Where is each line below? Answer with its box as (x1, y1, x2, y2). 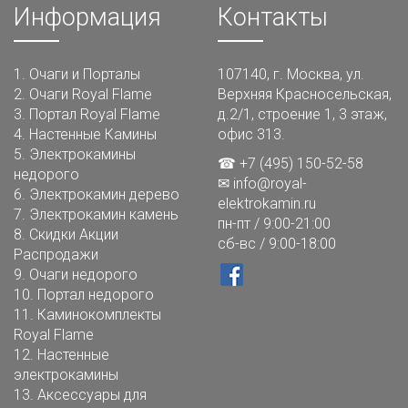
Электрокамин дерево (29, 185, 179, 203)
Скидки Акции (29, 225, 118, 243)
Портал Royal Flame (29, 105, 160, 123)
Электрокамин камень (29, 205, 178, 223)
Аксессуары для (37, 385, 147, 403)
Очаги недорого (29, 265, 138, 283)
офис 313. (218, 125, 285, 143)
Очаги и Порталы (29, 65, 140, 83)
